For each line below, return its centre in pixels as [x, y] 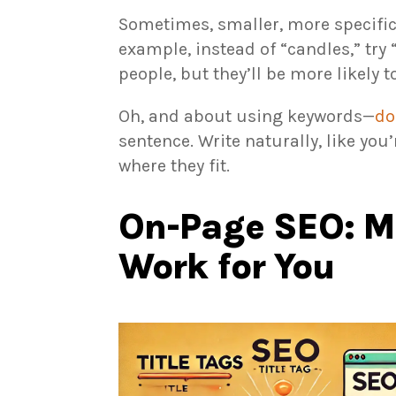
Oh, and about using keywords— [247, 117]
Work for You [227, 266]
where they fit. [175, 166]
